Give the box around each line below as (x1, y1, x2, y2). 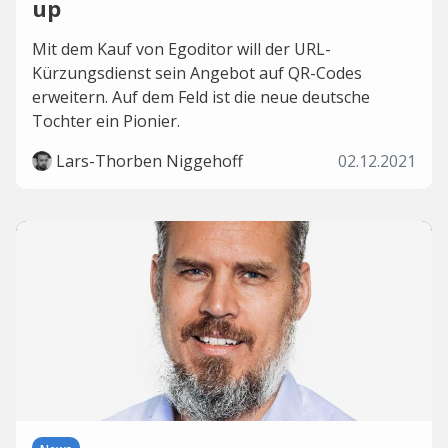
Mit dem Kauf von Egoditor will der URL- (32, 38, 331, 60)
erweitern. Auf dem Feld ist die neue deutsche (32, 86, 370, 108)
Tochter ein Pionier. (32, 110, 180, 132)
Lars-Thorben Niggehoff (56, 150, 243, 172)
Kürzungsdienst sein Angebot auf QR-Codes (32, 62, 362, 84)
